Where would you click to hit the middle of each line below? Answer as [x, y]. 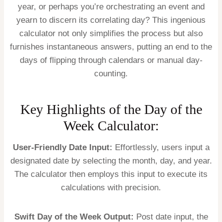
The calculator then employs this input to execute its [111, 174]
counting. [111, 73]
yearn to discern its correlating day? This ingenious [111, 20]
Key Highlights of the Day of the [111, 109]
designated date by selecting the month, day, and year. [111, 161]
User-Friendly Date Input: [62, 147]
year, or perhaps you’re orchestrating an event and [111, 6]
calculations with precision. [111, 187]
